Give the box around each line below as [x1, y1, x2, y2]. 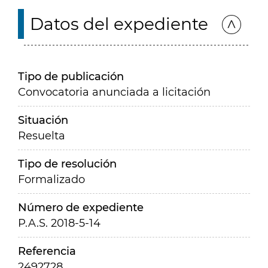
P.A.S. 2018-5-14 [18, 217, 100, 230]
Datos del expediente [30, 14, 208, 34]
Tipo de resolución [18, 157, 117, 170]
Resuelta [18, 129, 65, 142]
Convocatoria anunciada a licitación [18, 86, 211, 99]
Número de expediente [18, 201, 144, 214]
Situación [18, 114, 68, 127]
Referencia [18, 245, 76, 258]
